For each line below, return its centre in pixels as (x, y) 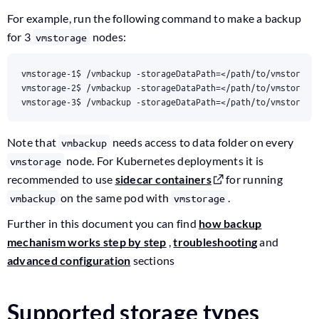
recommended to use (61, 179)
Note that (33, 142)
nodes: (108, 37)
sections (153, 260)
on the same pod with (115, 198)
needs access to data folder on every (202, 142)
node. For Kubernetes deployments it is (164, 161)
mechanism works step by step (87, 242)
